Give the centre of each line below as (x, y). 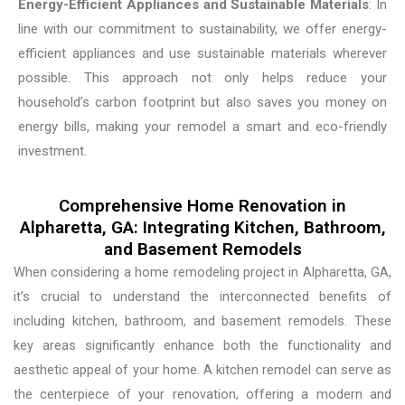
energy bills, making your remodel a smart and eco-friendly (202, 126)
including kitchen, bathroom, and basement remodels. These (202, 320)
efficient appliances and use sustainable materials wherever (202, 53)
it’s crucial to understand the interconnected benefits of (202, 296)
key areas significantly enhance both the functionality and (202, 345)
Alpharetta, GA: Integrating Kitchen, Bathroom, (202, 227)
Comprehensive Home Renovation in (202, 205)
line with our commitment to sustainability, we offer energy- (202, 28)
